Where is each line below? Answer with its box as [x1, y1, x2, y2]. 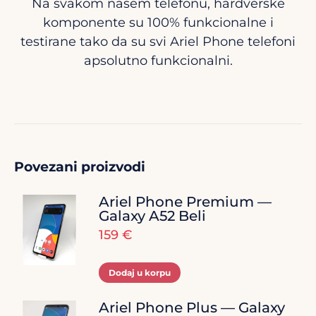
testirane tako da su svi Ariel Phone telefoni [20, 33, 296, 49]
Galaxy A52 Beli [99, 207, 206, 224]
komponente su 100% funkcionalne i [42, 14, 274, 30]
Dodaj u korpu [109, 267, 171, 278]
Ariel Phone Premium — [99, 193, 272, 210]
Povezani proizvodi [14, 157, 145, 175]
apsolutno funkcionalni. [83, 52, 233, 68]
